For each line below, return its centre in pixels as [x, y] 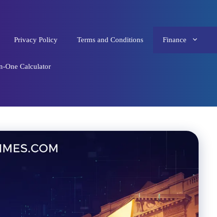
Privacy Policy [36, 40]
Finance [175, 40]
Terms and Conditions [110, 40]
